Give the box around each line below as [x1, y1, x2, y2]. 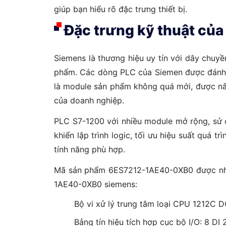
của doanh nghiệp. [54, 95, 127, 106]
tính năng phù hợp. [54, 144, 128, 155]
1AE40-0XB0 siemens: [54, 179, 137, 189]
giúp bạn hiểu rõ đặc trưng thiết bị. [54, 4, 187, 14]
